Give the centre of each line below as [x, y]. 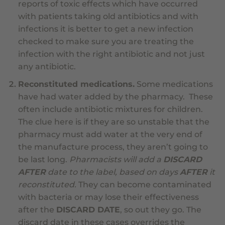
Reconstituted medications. [76, 84]
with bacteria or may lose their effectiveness [108, 197]
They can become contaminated [144, 184]
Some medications [174, 84]
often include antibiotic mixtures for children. [110, 109]
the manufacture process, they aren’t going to [113, 147]
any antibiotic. [47, 67]
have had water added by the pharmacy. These [115, 96]
